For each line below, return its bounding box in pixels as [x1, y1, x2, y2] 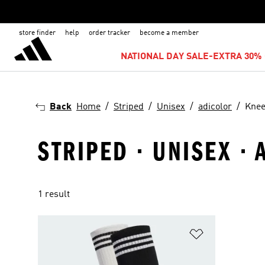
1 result [38, 190, 70, 199]
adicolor [198, 102, 232, 112]
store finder [19, 30, 56, 37]
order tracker [89, 30, 130, 37]
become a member [140, 30, 199, 37]
